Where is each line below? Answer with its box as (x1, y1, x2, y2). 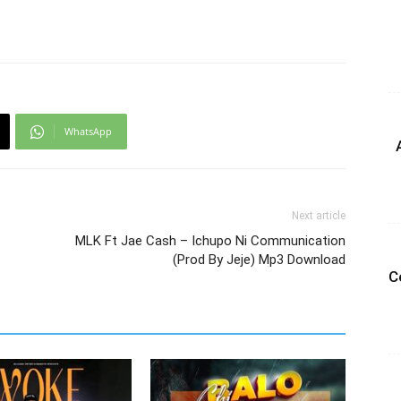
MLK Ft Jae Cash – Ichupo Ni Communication (75, 233, 346, 249)
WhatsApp (64, 124, 112, 138)
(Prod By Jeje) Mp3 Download (173, 252, 346, 268)
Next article (292, 209, 346, 222)
